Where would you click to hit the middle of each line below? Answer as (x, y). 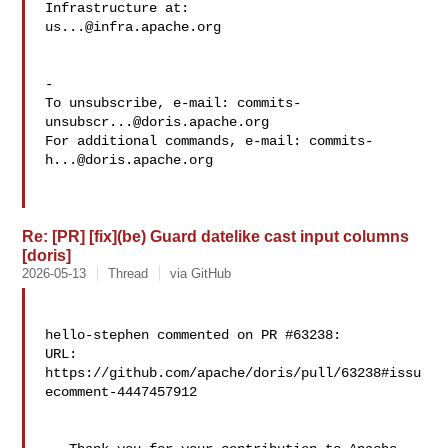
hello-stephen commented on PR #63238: (193, 335)
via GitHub (201, 273)
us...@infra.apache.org (133, 27)
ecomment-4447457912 (121, 392)
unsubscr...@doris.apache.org (157, 122)
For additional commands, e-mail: (177, 141)
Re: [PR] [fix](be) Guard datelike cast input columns (216, 236)
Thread (128, 273)
